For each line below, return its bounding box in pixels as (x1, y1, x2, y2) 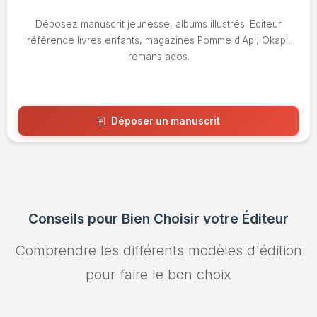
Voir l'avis (144, 150, 185, 161)
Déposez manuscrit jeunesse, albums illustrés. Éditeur (35, 18, 282, 30)
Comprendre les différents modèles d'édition (15, 241, 302, 259)
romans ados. (127, 51, 190, 63)
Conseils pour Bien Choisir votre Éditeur (28, 209, 289, 227)
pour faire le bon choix (86, 265, 231, 283)
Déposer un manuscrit (111, 115, 220, 127)
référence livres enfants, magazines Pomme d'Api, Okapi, (26, 35, 291, 47)
